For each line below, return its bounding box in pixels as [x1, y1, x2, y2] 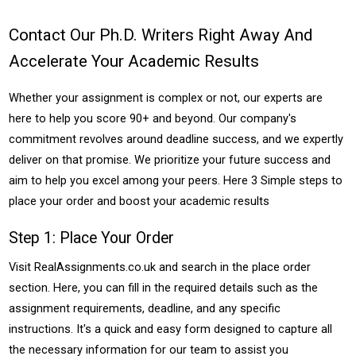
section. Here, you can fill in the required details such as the [9, 281, 319, 295]
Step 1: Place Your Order [9, 229, 175, 247]
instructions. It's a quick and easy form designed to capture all [9, 322, 333, 336]
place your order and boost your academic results [9, 194, 270, 208]
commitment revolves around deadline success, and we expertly [9, 132, 344, 146]
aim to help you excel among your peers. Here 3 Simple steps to [9, 173, 343, 188]
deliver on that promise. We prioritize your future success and [9, 153, 331, 167]
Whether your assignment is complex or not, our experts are [9, 91, 323, 105]
